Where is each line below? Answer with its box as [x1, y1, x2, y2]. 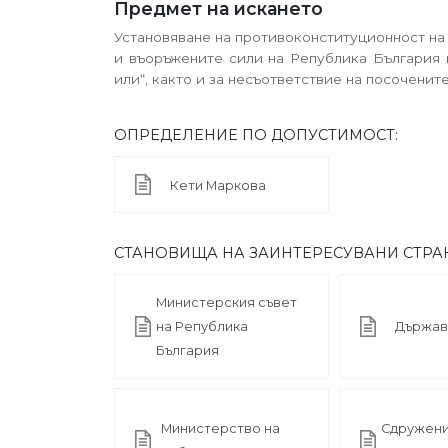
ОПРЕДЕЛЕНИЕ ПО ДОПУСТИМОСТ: [114, 126, 398, 144]
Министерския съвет [156, 295, 297, 311]
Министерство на [161, 421, 281, 437]
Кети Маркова [170, 177, 266, 193]
